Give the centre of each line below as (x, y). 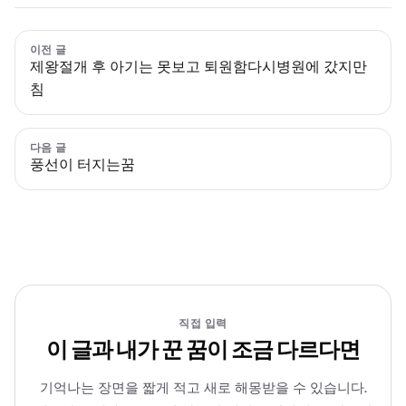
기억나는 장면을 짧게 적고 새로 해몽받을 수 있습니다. (203, 388)
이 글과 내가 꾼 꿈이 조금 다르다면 (203, 350)
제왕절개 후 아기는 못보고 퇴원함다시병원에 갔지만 (198, 66)
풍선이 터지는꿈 (82, 165)
